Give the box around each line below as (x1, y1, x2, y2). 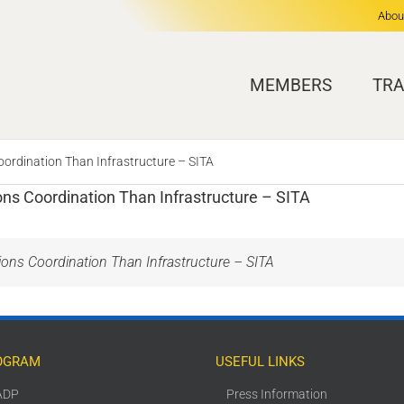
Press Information (226, 387, 327, 401)
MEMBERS (250, 74, 332, 96)
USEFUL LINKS (216, 353, 305, 370)
